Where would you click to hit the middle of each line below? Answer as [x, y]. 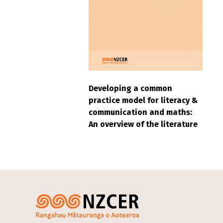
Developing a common [130, 88]
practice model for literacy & [143, 100]
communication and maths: [140, 112]
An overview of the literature [143, 124]
